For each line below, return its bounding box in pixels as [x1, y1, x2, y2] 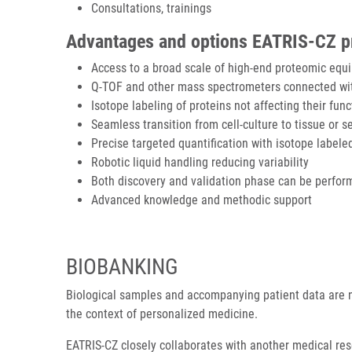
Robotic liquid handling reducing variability [91, 155, 309, 170]
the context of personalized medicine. [66, 306, 258, 321]
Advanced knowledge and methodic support [91, 192, 312, 207]
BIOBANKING [66, 254, 178, 280]
